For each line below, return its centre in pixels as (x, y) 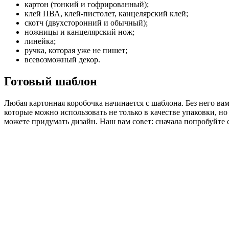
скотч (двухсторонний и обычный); (86, 22)
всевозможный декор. (62, 59)
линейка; (40, 41)
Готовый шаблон (51, 81)
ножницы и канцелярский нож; (79, 32)
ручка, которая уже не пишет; (76, 50)
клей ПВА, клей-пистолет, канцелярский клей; (106, 13)
